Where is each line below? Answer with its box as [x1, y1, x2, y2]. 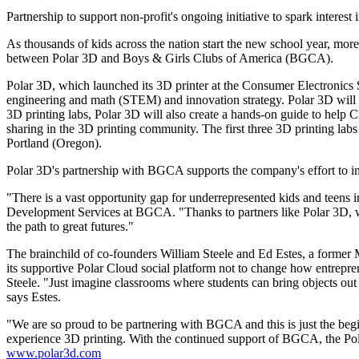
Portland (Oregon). [6, 135, 102, 150]
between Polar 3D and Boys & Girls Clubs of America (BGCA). [6, 50, 333, 65]
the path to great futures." [6, 219, 134, 233]
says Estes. [6, 289, 61, 304]
